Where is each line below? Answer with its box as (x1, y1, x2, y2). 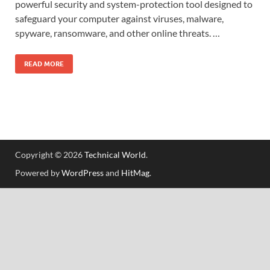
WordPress (61, 167, 104, 178)
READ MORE (24, 59, 64, 68)
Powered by (15, 167, 61, 178)
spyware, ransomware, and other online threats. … (15, 27, 220, 39)
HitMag (121, 167, 149, 178)
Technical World (84, 149, 146, 160)
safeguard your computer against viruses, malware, (15, 12, 224, 24)
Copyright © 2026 (15, 149, 84, 160)
